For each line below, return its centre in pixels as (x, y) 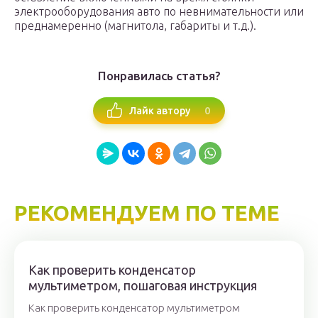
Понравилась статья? (159, 76)
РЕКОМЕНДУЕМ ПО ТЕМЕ (147, 213)
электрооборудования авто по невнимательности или (159, 12)
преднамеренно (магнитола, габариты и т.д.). (135, 26)
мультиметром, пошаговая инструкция (143, 286)
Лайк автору (160, 110)
